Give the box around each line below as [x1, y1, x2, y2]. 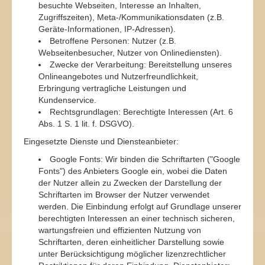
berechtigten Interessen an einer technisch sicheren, [38, 214, 235, 223]
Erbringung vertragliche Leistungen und [38, 83, 186, 93]
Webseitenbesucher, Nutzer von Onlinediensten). [38, 48, 222, 57]
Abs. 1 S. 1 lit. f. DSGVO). [38, 119, 134, 128]
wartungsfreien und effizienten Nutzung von [38, 225, 201, 235]
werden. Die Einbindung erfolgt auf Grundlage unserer [38, 202, 241, 211]
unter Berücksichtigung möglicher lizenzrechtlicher [38, 249, 226, 258]
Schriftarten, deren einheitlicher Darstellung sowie [38, 237, 224, 247]
